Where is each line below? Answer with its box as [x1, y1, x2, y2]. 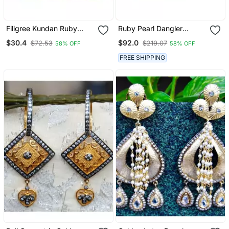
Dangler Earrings [6, 33, 61, 42]
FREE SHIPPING [120, 53, 166, 61]
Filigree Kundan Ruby [6, 24, 77, 33]
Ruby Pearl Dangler [118, 24, 183, 33]
